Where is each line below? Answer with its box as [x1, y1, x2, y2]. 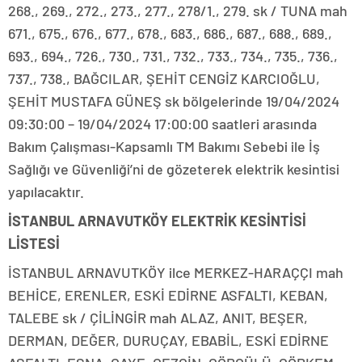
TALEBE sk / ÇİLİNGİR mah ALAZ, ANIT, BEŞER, [8, 309, 308, 327]
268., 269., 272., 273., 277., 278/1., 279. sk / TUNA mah [8, 2, 347, 20]
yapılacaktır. [8, 183, 84, 201]
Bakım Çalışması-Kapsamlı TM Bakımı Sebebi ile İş [8, 137, 320, 156]
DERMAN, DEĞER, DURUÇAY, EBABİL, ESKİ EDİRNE [8, 331, 329, 350]
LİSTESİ [8, 234, 60, 253]
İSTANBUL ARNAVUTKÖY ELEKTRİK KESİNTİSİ [8, 212, 306, 230]
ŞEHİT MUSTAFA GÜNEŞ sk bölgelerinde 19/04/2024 [8, 92, 339, 111]
